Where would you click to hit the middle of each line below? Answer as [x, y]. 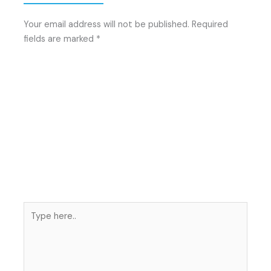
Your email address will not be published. [107, 24]
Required [210, 24]
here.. [34, 223]
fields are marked [60, 39]
